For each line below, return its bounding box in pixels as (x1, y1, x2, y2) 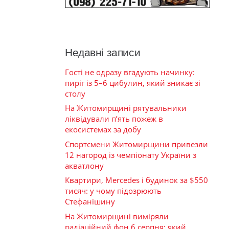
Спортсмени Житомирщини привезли (65, 139, 208, 149)
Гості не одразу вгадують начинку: (65, 66, 195, 77)
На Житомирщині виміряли (65, 211, 169, 221)
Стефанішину (65, 196, 115, 207)
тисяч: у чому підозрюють (65, 186, 162, 196)
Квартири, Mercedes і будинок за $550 (65, 175, 208, 186)
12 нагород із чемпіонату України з (65, 149, 196, 160)
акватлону (65, 160, 104, 171)
